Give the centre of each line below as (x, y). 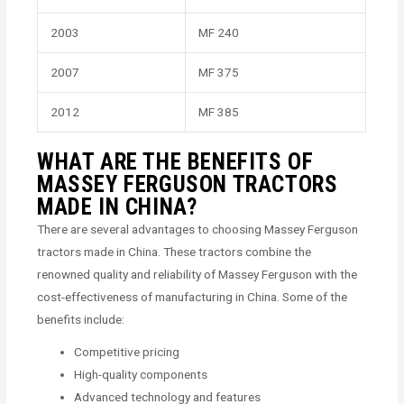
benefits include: (81, 320)
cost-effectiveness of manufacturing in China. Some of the (193, 297)
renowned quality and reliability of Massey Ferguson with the (197, 275)
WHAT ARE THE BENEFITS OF (175, 162)
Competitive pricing (127, 352)
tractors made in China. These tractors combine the (174, 252)
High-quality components (141, 375)
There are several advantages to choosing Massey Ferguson (198, 230)
